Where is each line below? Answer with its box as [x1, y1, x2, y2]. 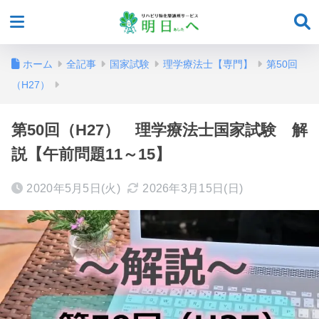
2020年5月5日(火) [26, 182, 120, 194]
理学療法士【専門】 [163, 58, 253, 70]
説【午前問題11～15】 [11, 145, 171, 163]
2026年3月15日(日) [142, 182, 244, 194]
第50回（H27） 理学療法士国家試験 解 [11, 121, 308, 139]
